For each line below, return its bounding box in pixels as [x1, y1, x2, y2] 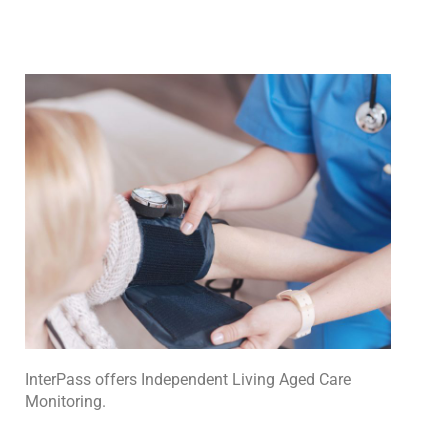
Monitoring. [25, 391, 106, 411]
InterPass [25, 369, 91, 389]
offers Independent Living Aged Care [91, 369, 351, 389]
